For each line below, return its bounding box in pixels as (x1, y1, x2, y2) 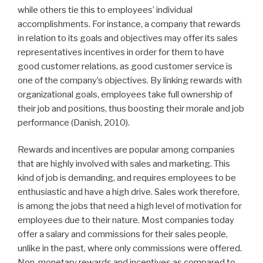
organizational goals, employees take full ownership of (18, 89, 232, 100)
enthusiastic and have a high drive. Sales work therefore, (18, 187, 240, 198)
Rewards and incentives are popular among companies (18, 144, 235, 156)
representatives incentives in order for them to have (18, 46, 224, 58)
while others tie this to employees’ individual (18, 4, 193, 15)
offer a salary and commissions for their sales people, (18, 229, 228, 240)
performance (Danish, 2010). (18, 117, 130, 128)
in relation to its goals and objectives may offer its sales (18, 32, 238, 43)
